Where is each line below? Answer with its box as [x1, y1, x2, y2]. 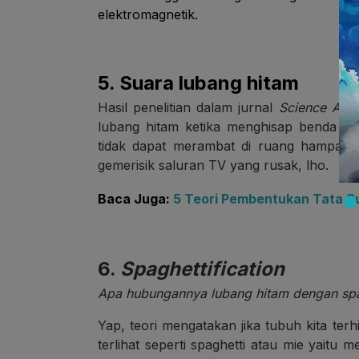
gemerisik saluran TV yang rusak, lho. [98, 157, 329, 174]
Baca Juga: [98, 191, 173, 208]
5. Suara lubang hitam [98, 71, 299, 95]
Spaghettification [120, 257, 284, 281]
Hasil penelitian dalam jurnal [98, 99, 279, 116]
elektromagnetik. [98, 6, 198, 23]
